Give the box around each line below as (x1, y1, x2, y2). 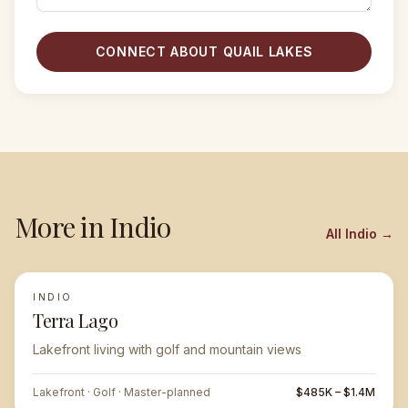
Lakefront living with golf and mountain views (33, 342, 301, 357)
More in (15, 209, 109, 245)
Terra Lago (33, 308, 117, 332)
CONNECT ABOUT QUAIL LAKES (95, 44, 313, 59)
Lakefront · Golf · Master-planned (33, 385, 210, 399)
